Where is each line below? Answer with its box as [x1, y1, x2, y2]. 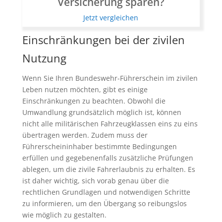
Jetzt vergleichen [83, 12, 139, 22]
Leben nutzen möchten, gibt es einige [22, 85, 148, 95]
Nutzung [22, 51, 66, 66]
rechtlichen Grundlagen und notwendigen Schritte [22, 187, 190, 197]
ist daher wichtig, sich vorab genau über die [22, 176, 169, 186]
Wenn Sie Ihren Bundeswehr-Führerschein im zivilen [22, 73, 198, 83]
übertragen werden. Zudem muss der [22, 130, 148, 140]
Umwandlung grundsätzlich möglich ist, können [22, 108, 181, 117]
